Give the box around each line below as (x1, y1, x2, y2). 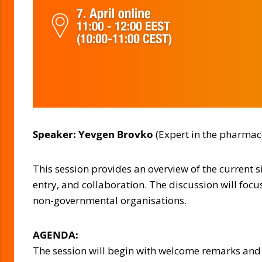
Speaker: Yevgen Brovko (33, 127, 156, 142)
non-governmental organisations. (33, 194, 187, 208)
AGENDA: (33, 228, 78, 242)
